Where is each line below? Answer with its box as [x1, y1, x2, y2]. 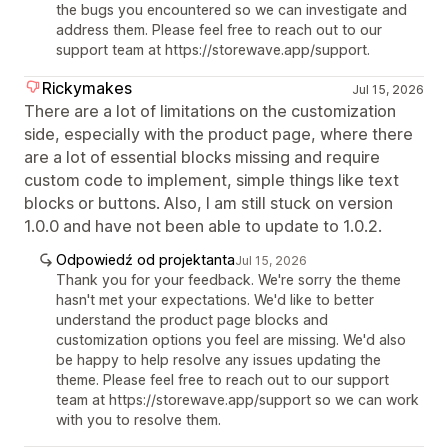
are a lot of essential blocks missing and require [24, 147, 380, 168]
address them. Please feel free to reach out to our [56, 21, 382, 39]
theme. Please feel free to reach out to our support [56, 371, 389, 389]
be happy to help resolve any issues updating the [56, 351, 381, 369]
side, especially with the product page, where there [24, 124, 413, 145]
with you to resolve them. [56, 411, 221, 429]
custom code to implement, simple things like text [24, 170, 399, 191]
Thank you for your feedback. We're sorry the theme [56, 271, 401, 289]
